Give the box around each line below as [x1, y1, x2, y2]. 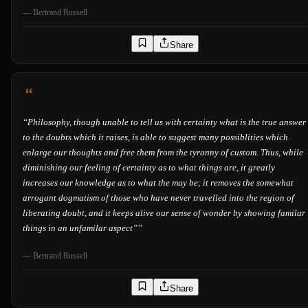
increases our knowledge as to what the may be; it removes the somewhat [23, 177, 294, 188]
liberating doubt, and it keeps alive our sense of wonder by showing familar [23, 208, 305, 219]
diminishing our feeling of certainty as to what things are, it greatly [23, 162, 275, 173]
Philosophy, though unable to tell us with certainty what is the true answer [27, 117, 306, 128]
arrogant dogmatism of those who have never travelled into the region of [23, 192, 294, 203]
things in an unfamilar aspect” [23, 223, 137, 234]
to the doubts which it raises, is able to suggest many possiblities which [23, 132, 288, 143]
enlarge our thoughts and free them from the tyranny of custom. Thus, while [23, 147, 303, 158]
